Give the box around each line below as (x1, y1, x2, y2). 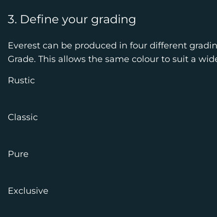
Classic (8, 112, 38, 123)
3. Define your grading (8, 12, 136, 26)
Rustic (8, 75, 35, 86)
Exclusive (8, 186, 48, 196)
